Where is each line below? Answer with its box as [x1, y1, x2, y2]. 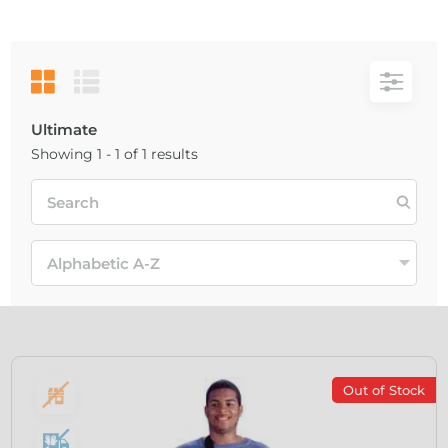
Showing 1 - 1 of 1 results [31, 145, 199, 163]
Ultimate [31, 120, 98, 139]
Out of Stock [342, 382, 425, 398]
